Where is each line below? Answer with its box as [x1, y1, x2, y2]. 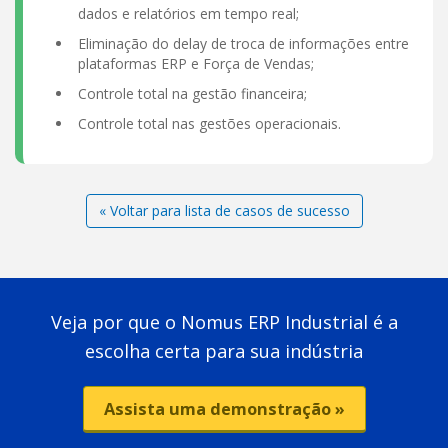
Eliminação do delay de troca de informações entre [78, 33, 409, 53]
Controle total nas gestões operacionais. [78, 113, 341, 133]
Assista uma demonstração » [103, 396, 345, 420]
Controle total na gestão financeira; [78, 83, 307, 103]
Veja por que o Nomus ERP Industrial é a [50, 309, 398, 334]
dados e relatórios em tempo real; [78, 3, 299, 23]
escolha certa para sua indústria [85, 338, 363, 363]
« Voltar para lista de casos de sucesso [98, 200, 350, 220]
